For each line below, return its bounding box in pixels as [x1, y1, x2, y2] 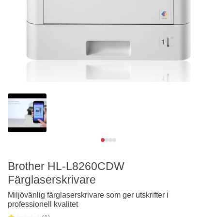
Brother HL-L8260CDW [8, 159, 124, 172]
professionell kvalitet [8, 200, 78, 208]
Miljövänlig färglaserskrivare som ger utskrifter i [8, 190, 169, 199]
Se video [8, 145, 28, 151]
